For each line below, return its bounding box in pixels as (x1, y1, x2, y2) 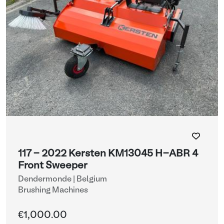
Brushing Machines (18, 187, 88, 194)
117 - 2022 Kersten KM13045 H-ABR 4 (18, 149, 198, 158)
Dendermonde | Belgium (18, 176, 107, 183)
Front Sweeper (18, 161, 87, 170)
